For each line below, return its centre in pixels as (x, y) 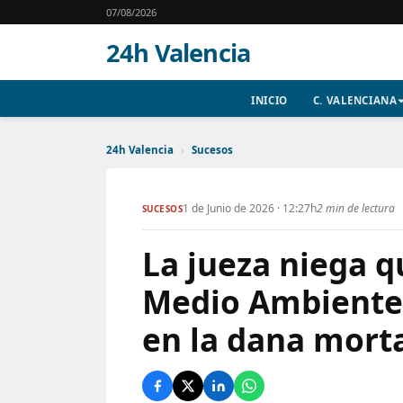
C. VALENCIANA (355, 100)
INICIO (269, 100)
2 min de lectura (356, 208)
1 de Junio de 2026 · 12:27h (250, 208)
